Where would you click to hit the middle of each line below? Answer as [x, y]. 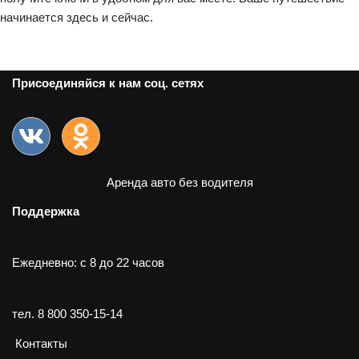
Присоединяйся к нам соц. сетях [108, 83]
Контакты [41, 343]
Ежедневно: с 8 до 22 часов [88, 262]
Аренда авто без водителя [179, 182]
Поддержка [46, 211]
